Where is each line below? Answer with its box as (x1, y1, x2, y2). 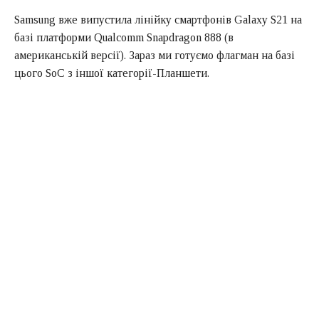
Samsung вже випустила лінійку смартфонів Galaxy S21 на (14, 13, 302, 26)
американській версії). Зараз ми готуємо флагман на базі (14, 48, 295, 61)
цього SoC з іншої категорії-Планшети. (14, 66, 209, 79)
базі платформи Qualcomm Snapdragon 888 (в (14, 31, 234, 43)
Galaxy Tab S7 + (14, 244, 92, 257)
